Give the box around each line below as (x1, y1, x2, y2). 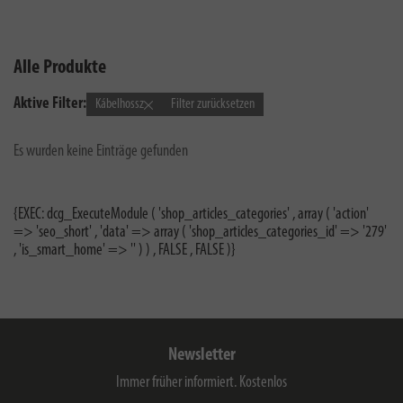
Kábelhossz (95, 97, 144, 112)
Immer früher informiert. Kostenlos (116, 374, 287, 391)
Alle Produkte (13, 58, 106, 78)
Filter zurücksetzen (171, 97, 255, 112)
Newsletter (167, 346, 236, 364)
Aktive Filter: (13, 95, 86, 112)
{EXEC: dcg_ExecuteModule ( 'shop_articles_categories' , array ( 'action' (13, 206, 369, 223)
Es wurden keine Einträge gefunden (13, 143, 188, 160)
